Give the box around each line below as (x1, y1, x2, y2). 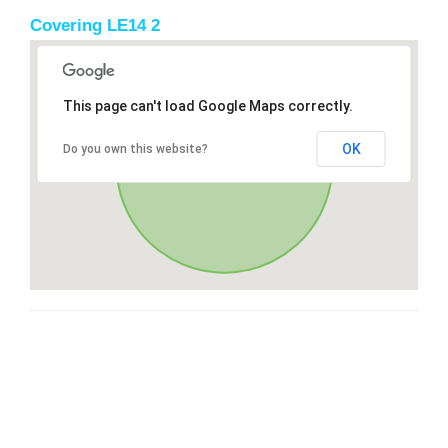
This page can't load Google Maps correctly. (62, 97, 353, 114)
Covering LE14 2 (30, 15, 160, 35)
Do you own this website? (62, 141, 208, 156)
